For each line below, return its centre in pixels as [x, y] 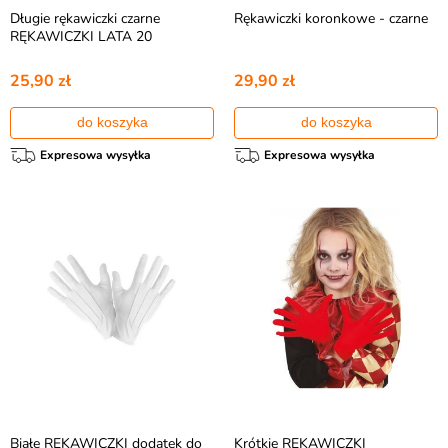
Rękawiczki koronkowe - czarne [331, 18]
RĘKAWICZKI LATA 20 [81, 36]
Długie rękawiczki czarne [85, 18]
